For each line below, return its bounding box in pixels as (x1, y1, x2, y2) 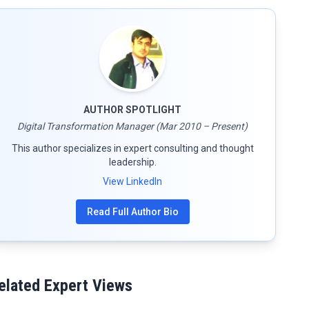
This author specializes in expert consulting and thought (11, 143, 254, 154)
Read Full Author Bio (86, 206, 179, 217)
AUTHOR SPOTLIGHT (83, 104, 181, 115)
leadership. (108, 157, 157, 168)
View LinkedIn (103, 176, 162, 187)
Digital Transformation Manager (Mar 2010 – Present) (17, 121, 248, 132)
